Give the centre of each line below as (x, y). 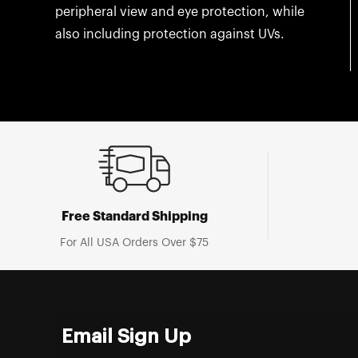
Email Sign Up (126, 336)
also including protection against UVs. (170, 34)
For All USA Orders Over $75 (134, 243)
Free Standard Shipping (134, 216)
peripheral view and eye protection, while (180, 12)
